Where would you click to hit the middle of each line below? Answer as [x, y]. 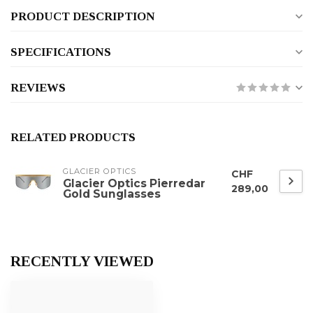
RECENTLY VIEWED [82, 262]
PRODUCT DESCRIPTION [83, 17]
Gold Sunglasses [112, 194]
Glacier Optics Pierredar [134, 184]
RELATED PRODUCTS [73, 138]
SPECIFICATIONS [61, 52]
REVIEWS [38, 88]
